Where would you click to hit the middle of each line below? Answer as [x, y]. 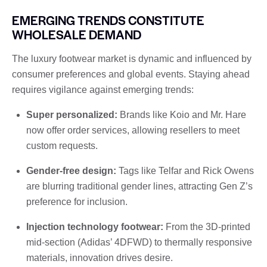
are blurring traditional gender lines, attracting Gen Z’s [139, 186]
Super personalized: [72, 114]
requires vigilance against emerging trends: [103, 89]
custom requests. [62, 145]
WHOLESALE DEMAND [77, 34]
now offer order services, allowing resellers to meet [133, 130]
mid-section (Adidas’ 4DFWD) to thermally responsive [139, 242]
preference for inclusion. [77, 201]
